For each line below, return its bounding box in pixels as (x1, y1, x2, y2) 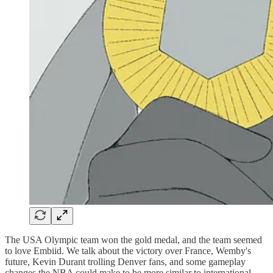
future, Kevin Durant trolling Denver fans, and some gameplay (5, 256, 246, 267)
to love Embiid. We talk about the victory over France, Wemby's (5, 245, 251, 256)
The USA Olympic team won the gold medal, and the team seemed (5, 234, 262, 245)
